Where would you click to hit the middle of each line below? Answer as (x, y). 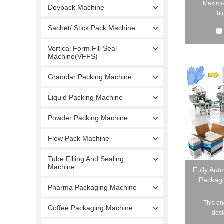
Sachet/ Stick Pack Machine (92, 28)
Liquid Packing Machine (85, 97)
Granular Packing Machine (90, 77)
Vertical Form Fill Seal (82, 48)
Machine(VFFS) (73, 56)
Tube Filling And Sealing (86, 159)
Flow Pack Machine (79, 138)
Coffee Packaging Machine (90, 208)
